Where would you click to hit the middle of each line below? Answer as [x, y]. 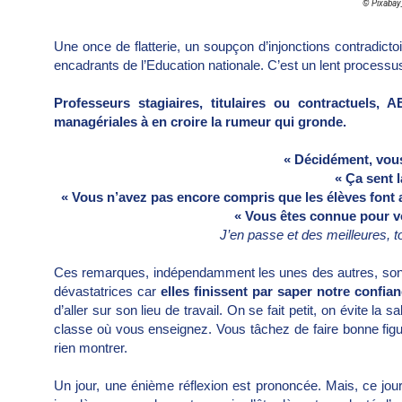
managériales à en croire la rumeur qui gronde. [200, 121]
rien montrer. [91, 347]
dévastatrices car [107, 291]
